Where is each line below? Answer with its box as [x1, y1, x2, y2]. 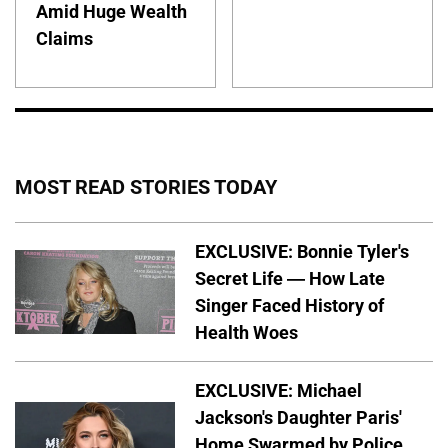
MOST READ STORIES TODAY [15, 174, 277, 199]
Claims [36, 28, 93, 50]
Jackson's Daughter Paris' [195, 406, 402, 428]
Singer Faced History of [195, 294, 384, 316]
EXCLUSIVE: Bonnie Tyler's [195, 240, 409, 262]
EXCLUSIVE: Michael [195, 379, 362, 401]
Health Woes [195, 321, 298, 343]
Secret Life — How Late [195, 267, 385, 289]
